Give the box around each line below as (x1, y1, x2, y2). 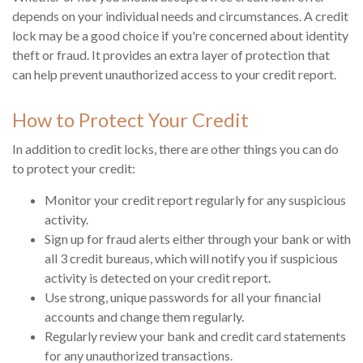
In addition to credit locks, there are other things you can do (12, 141, 339, 157)
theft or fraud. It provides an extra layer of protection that (12, 47, 330, 63)
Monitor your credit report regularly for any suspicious (45, 192, 346, 208)
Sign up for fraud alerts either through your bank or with (45, 231, 351, 247)
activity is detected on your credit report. (45, 270, 271, 286)
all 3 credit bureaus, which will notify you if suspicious (45, 250, 338, 267)
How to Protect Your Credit (12, 108, 249, 132)
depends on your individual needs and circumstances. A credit (12, 8, 348, 24)
